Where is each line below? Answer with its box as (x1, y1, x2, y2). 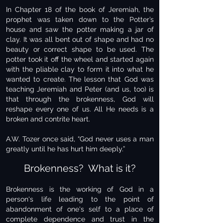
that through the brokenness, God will (6, 95, 154, 103)
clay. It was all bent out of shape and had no (6, 35, 154, 43)
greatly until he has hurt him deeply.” (6, 145, 125, 153)
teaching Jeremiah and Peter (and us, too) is (6, 85, 154, 93)
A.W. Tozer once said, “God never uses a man (6, 135, 154, 143)
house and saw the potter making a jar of (6, 25, 154, 33)
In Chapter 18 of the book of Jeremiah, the (6, 5, 154, 13)
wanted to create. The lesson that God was (6, 75, 154, 83)
